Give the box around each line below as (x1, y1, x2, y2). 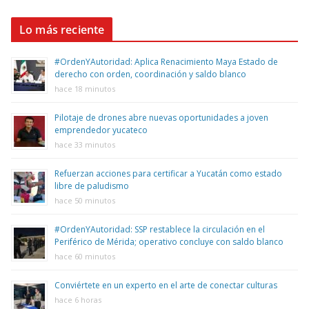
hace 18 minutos (54, 83, 115, 94)
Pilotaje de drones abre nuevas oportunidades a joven (54, 111, 268, 123)
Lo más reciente (19, 21, 105, 37)
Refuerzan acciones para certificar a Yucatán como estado (54, 167, 282, 179)
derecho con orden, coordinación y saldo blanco (54, 68, 246, 80)
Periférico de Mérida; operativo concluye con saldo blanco (54, 235, 283, 248)
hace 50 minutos (54, 195, 115, 206)
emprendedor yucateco (54, 123, 148, 136)
